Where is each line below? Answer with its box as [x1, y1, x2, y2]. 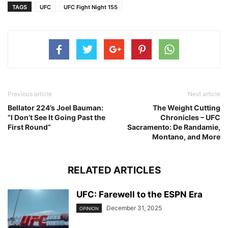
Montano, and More [152, 132, 220, 141]
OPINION [79, 205, 99, 211]
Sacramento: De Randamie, [127, 122, 220, 131]
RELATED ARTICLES [67, 164, 161, 176]
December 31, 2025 [106, 204, 162, 212]
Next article [188, 90, 220, 98]
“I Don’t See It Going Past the [8, 112, 105, 122]
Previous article [8, 90, 52, 98]
